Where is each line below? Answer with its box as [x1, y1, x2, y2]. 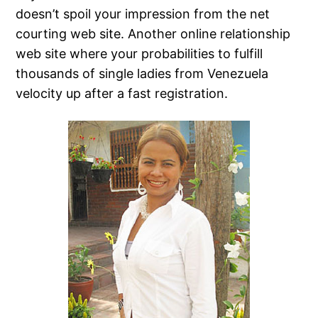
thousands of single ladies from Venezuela [16, 66, 269, 82]
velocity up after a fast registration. [16, 86, 229, 102]
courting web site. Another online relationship [16, 26, 291, 42]
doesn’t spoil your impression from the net [16, 6, 270, 22]
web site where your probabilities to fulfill [16, 46, 263, 62]
